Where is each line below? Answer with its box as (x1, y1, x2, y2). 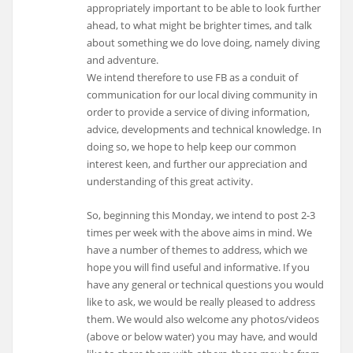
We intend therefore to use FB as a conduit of (87, 70, 299, 85)
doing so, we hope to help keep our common (87, 139, 297, 154)
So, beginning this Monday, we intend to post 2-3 (87, 207, 316, 222)
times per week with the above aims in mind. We (87, 225, 313, 240)
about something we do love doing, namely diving (87, 35, 321, 50)
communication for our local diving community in (87, 87, 318, 102)
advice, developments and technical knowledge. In (87, 122, 322, 137)
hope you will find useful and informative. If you (87, 259, 310, 274)
